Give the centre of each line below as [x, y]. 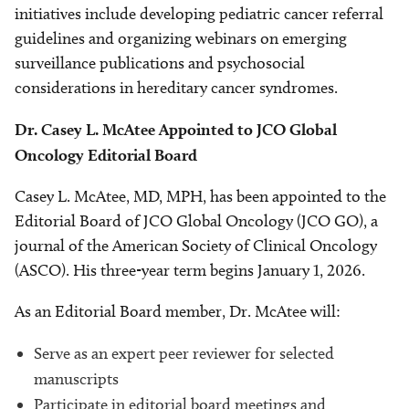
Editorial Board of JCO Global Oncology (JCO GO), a [196, 221]
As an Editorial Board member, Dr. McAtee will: [178, 312]
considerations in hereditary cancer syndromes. [176, 88]
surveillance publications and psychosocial [160, 63]
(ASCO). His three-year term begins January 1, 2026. [190, 271]
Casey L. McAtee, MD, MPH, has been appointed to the [200, 197]
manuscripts [76, 379]
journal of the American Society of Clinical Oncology [196, 246]
